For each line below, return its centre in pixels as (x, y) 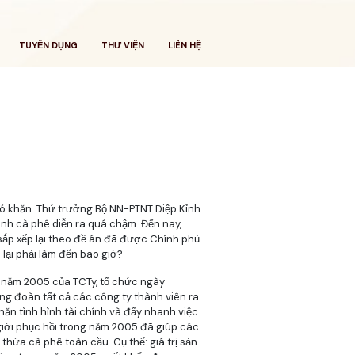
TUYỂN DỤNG (48, 45)
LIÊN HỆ (184, 45)
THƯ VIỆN (122, 45)
